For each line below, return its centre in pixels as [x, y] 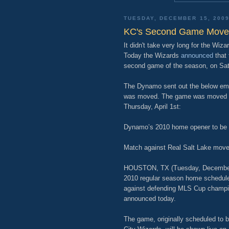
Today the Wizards [152, 55]
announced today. [150, 198]
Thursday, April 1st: [152, 106]
